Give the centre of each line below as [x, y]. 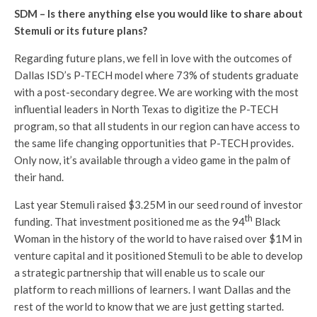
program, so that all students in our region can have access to [157, 126]
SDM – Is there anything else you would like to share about [158, 13]
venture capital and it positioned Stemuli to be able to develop [158, 255]
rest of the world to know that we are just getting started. [149, 306]
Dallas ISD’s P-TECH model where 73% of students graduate [156, 75]
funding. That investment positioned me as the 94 [129, 221]
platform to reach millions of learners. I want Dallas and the [152, 289]
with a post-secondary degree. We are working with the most [156, 92]
